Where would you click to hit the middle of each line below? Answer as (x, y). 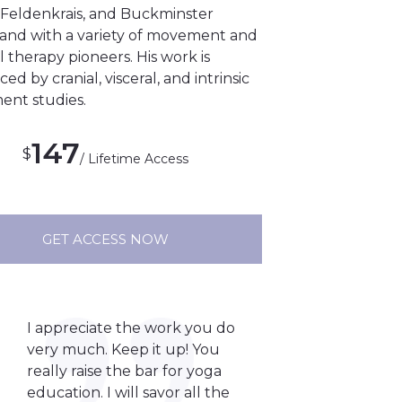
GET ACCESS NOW (105, 240)
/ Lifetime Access (134, 159)
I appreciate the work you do (131, 328)
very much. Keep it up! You (124, 350)
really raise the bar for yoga (125, 371)
